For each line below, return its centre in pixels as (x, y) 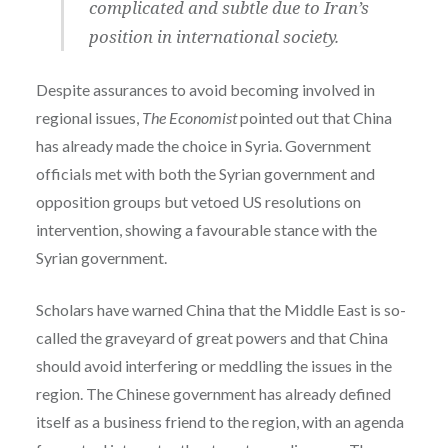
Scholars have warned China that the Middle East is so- (220, 309)
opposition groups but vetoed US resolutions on (198, 201)
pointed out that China (314, 117)
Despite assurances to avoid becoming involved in (205, 89)
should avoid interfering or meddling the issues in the (213, 365)
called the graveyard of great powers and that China (211, 337)
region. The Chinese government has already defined (213, 393)
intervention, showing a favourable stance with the (206, 229)
